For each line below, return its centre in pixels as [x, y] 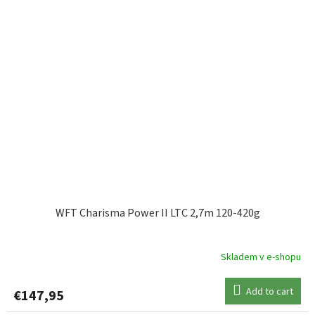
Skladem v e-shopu [261, 257]
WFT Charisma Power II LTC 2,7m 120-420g [157, 213]
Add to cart [270, 292]
